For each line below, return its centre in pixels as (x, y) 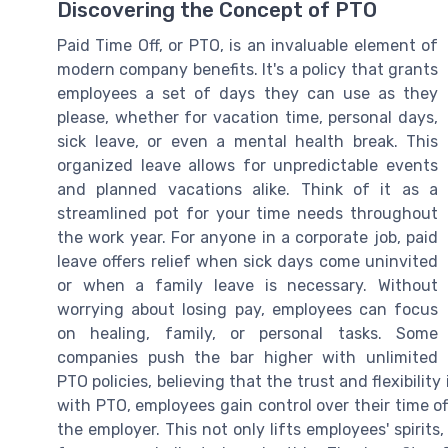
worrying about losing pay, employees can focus (247, 309)
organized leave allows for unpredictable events (247, 165)
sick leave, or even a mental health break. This (247, 141)
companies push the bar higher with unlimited (247, 357)
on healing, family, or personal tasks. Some (247, 333)
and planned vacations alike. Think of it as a (247, 189)
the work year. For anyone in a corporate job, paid (247, 237)
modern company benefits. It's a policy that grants (247, 69)
